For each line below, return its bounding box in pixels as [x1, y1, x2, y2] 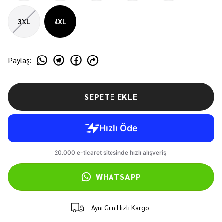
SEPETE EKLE [84, 91, 138, 102]
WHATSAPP [95, 171, 142, 182]
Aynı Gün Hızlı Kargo [91, 203, 149, 212]
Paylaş [8, 55, 30, 65]
